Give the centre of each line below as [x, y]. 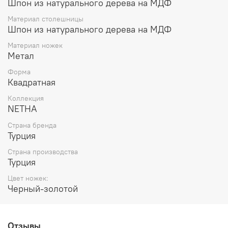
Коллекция [26, 98]
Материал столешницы [46, 19]
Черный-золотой [43, 188]
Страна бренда [32, 125]
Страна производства [43, 151]
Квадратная [32, 82]
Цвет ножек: [28, 178]
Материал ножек [35, 46]
